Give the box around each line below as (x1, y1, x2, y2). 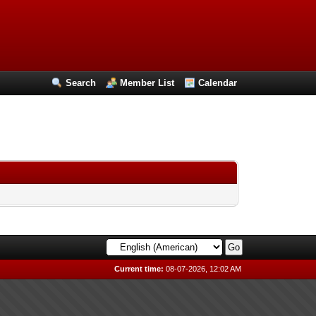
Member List (120, 78, 175, 88)
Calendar (198, 78, 238, 88)
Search (66, 78, 97, 88)
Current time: (114, 265, 164, 273)
